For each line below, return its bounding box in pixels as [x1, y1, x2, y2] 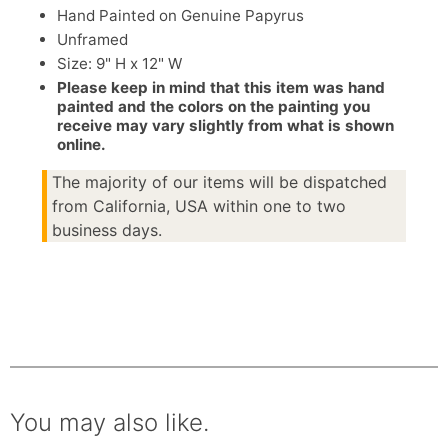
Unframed [57, 30, 128, 50]
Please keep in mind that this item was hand [57, 78, 385, 98]
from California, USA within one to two [52, 196, 346, 217]
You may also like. [10, 408, 209, 438]
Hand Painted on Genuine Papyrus [57, 6, 304, 26]
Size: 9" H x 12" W [57, 54, 182, 74]
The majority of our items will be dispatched [52, 172, 387, 193]
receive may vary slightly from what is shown [57, 116, 394, 136]
